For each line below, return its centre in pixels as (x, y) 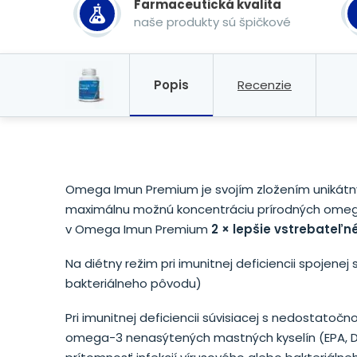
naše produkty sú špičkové (212, 22)
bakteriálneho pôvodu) (133, 283)
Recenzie (265, 85)
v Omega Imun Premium (138, 229)
